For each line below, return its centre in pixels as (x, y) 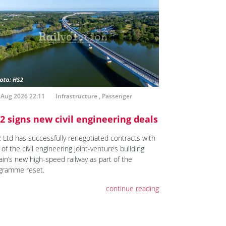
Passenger (117, 96)
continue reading (132, 188)
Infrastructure (76, 96)
